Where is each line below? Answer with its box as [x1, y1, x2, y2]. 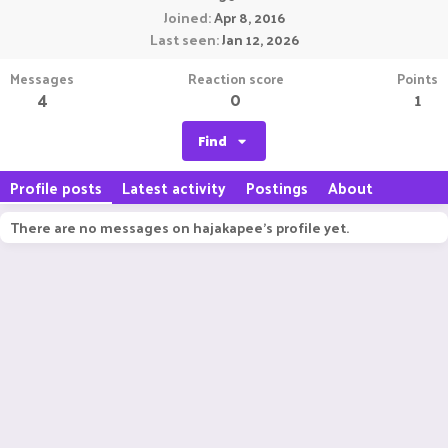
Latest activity [122, 174, 226, 201]
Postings [246, 174, 308, 201]
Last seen [149, 27, 216, 52]
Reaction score [187, 66, 284, 91]
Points [397, 66, 438, 91]
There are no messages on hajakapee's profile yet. [10, 215, 349, 240]
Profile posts [10, 174, 102, 201]
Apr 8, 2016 [213, 5, 285, 30]
